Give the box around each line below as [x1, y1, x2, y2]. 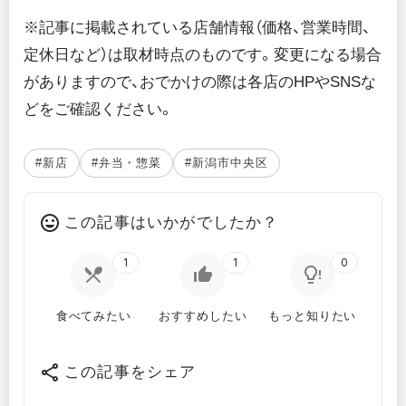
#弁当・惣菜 [91, 156, 162, 170]
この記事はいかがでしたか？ [64, 213, 279, 232]
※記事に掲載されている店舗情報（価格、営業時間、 [24, 19, 371, 37]
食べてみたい [55, 308, 132, 324]
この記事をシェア [64, 362, 197, 382]
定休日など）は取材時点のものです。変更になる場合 [24, 46, 382, 64]
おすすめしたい [159, 308, 247, 324]
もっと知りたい [267, 308, 357, 324]
